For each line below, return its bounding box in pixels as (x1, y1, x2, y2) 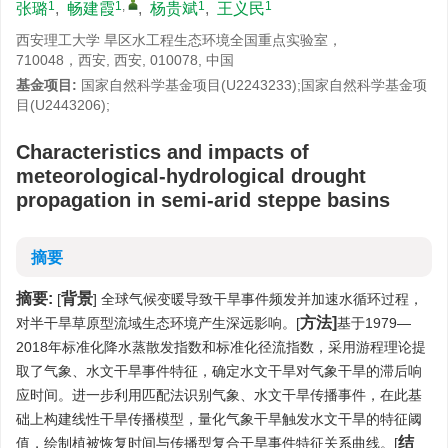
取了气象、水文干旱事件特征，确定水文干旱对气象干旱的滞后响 (16, 363, 422, 379)
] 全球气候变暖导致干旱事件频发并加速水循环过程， (93, 291, 423, 307)
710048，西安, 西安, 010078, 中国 (16, 52, 234, 68)
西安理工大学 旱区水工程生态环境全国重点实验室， (16, 32, 342, 48)
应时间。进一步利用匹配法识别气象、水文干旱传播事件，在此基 (16, 387, 422, 403)
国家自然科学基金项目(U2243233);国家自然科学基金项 (81, 77, 427, 93)
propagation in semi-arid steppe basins (16, 189, 390, 211)
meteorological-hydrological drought (16, 165, 366, 187)
